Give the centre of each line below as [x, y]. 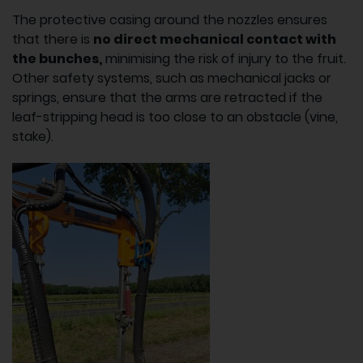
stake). [33, 136]
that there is [53, 39]
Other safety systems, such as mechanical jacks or [172, 78]
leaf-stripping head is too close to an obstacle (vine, [175, 117]
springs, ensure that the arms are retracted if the [167, 97]
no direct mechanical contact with [215, 39]
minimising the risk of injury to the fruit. [224, 58]
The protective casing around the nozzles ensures [170, 19]
